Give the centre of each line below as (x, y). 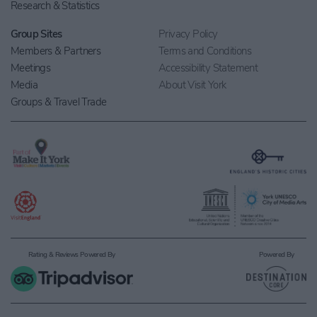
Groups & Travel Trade (59, 102)
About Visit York (192, 85)
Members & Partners (56, 51)
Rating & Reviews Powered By (72, 255)
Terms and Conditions (205, 51)
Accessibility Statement (208, 68)
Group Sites (36, 34)
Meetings (31, 68)
